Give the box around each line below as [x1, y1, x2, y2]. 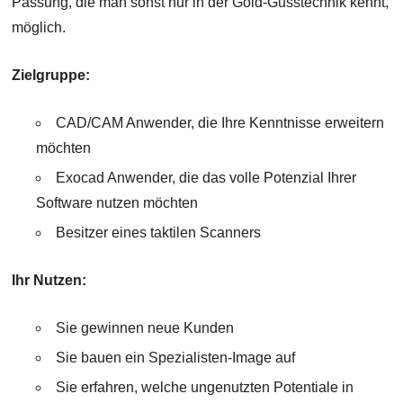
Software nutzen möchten [35, 195, 198, 211]
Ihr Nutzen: [12, 273, 87, 289]
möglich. [12, 20, 67, 36]
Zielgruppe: [12, 67, 91, 84]
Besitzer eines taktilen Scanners [55, 225, 261, 241]
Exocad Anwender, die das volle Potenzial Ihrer [55, 170, 356, 186]
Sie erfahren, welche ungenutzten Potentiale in [55, 380, 354, 396]
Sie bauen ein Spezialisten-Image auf [55, 350, 295, 366]
